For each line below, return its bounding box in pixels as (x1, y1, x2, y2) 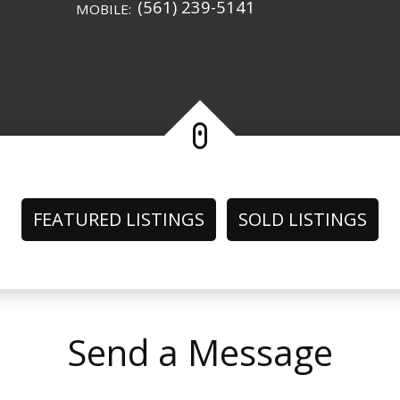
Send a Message (67, 327, 333, 377)
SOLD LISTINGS (238, 206, 367, 231)
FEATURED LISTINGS (33, 206, 204, 231)
